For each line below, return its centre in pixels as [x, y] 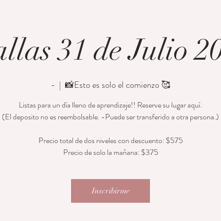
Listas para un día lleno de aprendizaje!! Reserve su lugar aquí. [110, 105]
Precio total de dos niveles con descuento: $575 [110, 140]
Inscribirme [110, 191]
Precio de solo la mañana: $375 [110, 152]
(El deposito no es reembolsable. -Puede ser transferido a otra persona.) [110, 117]
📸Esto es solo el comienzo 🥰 [118, 85]
